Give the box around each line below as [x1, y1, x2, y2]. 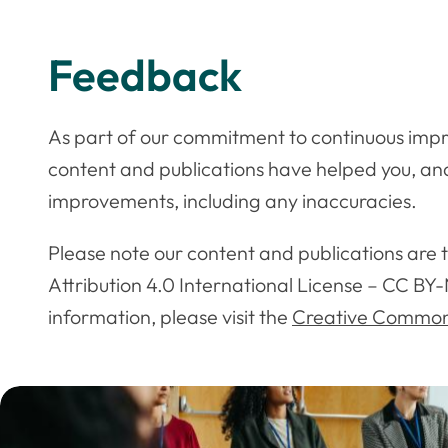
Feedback [48, 46, 242, 102]
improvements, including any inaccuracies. [48, 187, 417, 213]
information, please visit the [48, 303, 292, 329]
